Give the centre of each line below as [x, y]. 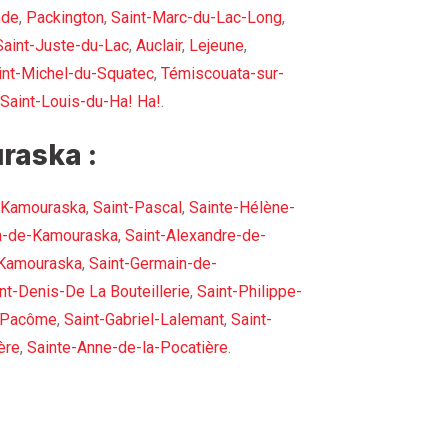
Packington [65, 18]
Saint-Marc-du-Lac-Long [196, 18]
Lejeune [216, 46]
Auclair [159, 46]
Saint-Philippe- [249, 292]
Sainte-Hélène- [242, 208]
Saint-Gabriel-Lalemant [144, 320]
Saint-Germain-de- [153, 264]
